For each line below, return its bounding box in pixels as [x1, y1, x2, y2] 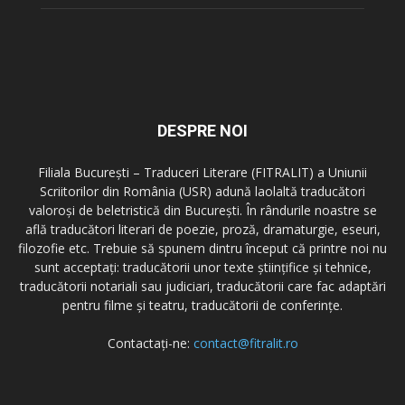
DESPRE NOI [157, 120, 248, 140]
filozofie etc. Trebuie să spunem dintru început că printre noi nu [18, 239, 387, 257]
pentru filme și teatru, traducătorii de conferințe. [62, 296, 343, 314]
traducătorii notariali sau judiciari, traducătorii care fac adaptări [19, 277, 386, 295]
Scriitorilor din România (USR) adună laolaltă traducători [40, 182, 365, 200]
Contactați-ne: [107, 334, 193, 352]
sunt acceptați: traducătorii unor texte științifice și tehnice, [33, 258, 372, 276]
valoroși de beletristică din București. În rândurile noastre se [28, 201, 377, 219]
